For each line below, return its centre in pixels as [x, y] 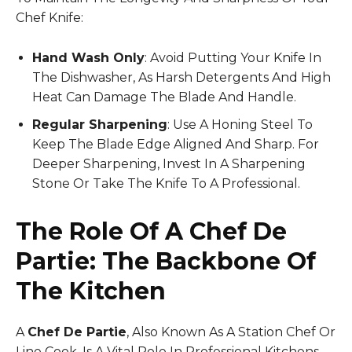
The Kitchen [91, 291]
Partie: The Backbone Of [166, 261]
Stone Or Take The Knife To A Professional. [166, 183]
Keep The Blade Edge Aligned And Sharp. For [176, 144]
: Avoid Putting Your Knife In [233, 57]
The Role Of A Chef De [151, 231]
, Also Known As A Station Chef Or [231, 332]
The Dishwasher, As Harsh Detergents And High [181, 77]
